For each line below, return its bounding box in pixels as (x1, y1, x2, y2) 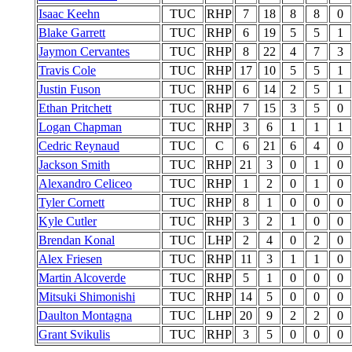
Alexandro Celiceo (38, 177, 132, 190)
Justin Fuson (38, 82, 101, 96)
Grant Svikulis (38, 328, 110, 341)
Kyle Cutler (38, 214, 97, 228)
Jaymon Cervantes (38, 45, 130, 58)
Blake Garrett (38, 26, 105, 39)
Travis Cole (38, 64, 96, 77)
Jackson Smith (38, 158, 110, 171)
